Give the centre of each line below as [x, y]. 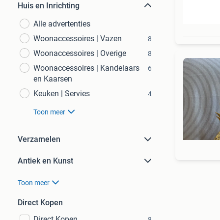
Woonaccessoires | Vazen [78, 39]
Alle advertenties [62, 24]
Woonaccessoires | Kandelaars [86, 68]
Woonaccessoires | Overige [80, 53]
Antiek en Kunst [45, 161]
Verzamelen [39, 139]
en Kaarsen [53, 79]
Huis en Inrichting [49, 6]
